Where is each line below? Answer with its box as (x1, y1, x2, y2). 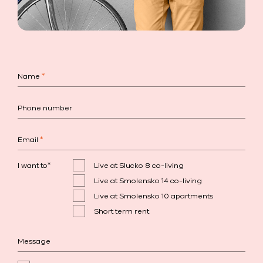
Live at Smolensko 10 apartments (93, 193, 213, 201)
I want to (18, 162, 48, 170)
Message (18, 237, 51, 245)
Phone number (18, 104, 73, 112)
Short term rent (93, 208, 149, 216)
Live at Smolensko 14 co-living (93, 177, 202, 186)
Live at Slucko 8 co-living (93, 162, 184, 170)
